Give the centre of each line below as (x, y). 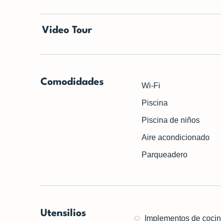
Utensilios (63, 214)
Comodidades (72, 82)
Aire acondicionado (176, 137)
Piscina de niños (171, 120)
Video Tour (67, 31)
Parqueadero (165, 155)
